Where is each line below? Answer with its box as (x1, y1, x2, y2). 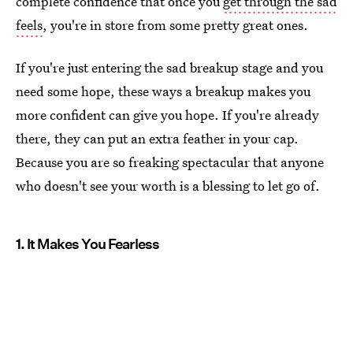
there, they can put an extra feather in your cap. (16, 129, 299, 147)
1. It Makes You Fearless (16, 236, 159, 252)
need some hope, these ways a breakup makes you (16, 82, 310, 100)
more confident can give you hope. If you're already (16, 106, 319, 124)
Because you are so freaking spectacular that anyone (16, 153, 324, 171)
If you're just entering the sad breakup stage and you (16, 58, 323, 76)
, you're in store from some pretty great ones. (43, 16, 308, 34)
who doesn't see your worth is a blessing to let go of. (16, 176, 320, 195)
